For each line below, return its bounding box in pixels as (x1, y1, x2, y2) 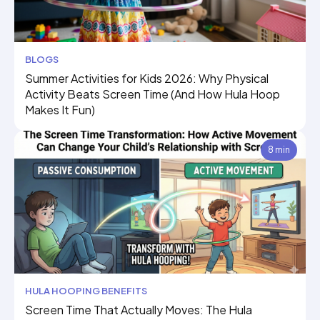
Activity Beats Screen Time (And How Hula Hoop (25, 86, 280, 101)
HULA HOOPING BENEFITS (25, 285, 147, 296)
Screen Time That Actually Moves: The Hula (25, 302, 252, 317)
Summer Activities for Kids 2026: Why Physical (25, 71, 269, 86)
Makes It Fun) (25, 102, 95, 117)
